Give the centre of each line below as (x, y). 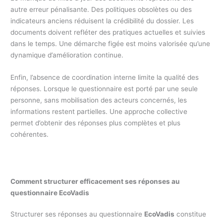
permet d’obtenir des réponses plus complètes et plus (96, 123)
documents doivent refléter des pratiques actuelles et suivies (108, 32)
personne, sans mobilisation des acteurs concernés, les (99, 100)
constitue (191, 214)
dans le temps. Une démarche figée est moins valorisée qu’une (111, 43)
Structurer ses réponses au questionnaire (78, 214)
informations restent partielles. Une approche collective (99, 111)
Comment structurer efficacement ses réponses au (95, 181)
